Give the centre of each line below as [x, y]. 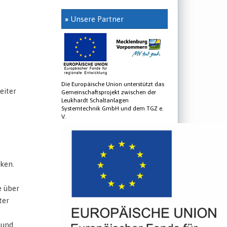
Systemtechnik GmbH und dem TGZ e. [112, 108]
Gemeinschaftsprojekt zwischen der [109, 92]
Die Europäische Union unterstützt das [113, 84]
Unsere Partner [96, 19]
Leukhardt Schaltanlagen [95, 100]
